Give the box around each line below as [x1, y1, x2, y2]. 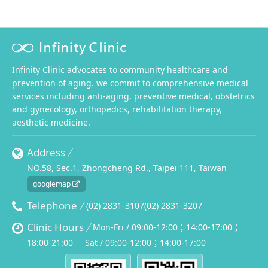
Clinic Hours [27, 220, 84, 234]
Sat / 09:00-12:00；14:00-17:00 [85, 237, 206, 249]
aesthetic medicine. [12, 116, 90, 128]
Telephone [27, 199, 77, 213]
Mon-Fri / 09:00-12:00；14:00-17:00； [93, 221, 240, 233]
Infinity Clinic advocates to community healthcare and [12, 63, 228, 75]
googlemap [33, 179, 72, 190]
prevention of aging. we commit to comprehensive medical [12, 77, 248, 89]
